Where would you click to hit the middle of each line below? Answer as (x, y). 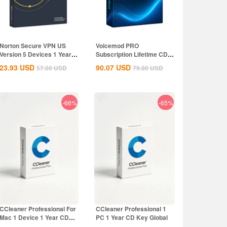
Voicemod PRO (117, 46)
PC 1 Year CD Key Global (132, 217)
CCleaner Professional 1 (131, 209)
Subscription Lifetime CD (132, 54)
